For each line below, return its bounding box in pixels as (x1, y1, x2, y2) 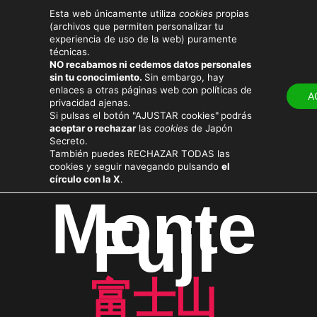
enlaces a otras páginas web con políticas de (50, 84, 252, 96)
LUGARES (165, 72, 213, 83)
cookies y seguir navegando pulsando (50, 161, 221, 172)
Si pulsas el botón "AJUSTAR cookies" (50, 110, 219, 121)
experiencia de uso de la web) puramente (50, 33, 237, 45)
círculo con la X (50, 173, 120, 185)
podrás (221, 110, 252, 121)
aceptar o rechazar (50, 122, 136, 134)
